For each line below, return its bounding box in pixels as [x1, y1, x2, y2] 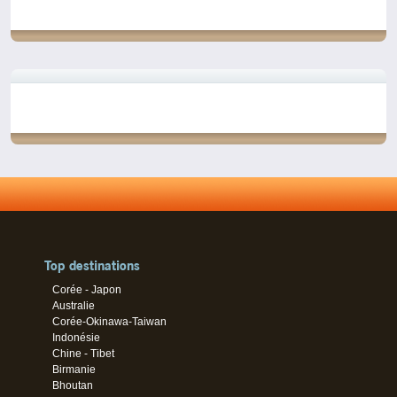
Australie [52, 299, 96, 312]
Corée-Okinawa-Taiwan [52, 315, 167, 328]
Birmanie [52, 362, 97, 376]
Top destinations [44, 257, 140, 273]
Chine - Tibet [52, 346, 115, 360]
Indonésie [52, 331, 101, 344]
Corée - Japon [52, 283, 122, 296]
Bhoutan [52, 378, 94, 392]
